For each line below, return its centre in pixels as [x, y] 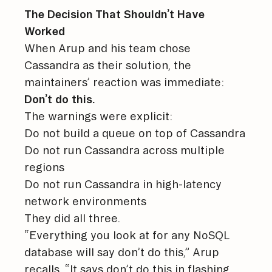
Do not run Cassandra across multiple [124, 150]
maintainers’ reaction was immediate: [124, 82]
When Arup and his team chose [107, 48]
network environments [85, 201]
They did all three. [72, 218]
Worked [45, 31]
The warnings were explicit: [98, 116]
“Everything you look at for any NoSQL [127, 235]
